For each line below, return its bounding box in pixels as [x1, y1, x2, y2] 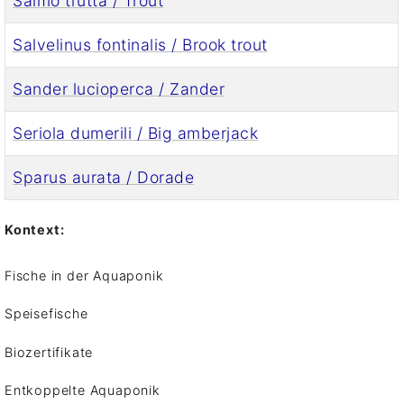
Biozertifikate [5, 344, 94, 360]
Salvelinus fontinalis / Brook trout [13, 34, 268, 54]
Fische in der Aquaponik [5, 267, 164, 283]
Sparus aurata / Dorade [13, 167, 194, 187]
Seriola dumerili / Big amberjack [13, 123, 258, 142]
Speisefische [5, 306, 88, 322]
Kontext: [5, 221, 65, 237]
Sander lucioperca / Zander [13, 78, 225, 98]
